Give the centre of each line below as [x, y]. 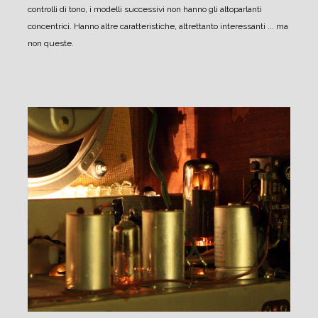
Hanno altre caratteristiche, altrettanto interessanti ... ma [180, 27]
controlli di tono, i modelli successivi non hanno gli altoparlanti [145, 10]
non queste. [51, 44]
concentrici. [50, 27]
